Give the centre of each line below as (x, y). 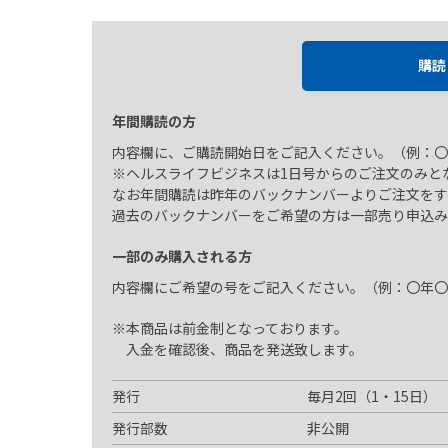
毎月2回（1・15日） (372, 396)
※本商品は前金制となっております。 (230, 328)
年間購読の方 (154, 121)
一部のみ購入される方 (182, 256)
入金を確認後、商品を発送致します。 (237, 349)
